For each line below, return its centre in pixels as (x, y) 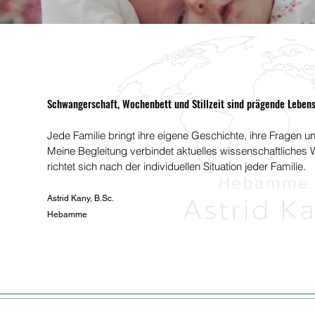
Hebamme (67, 214)
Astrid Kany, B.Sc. (81, 198)
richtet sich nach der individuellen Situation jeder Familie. (176, 166)
